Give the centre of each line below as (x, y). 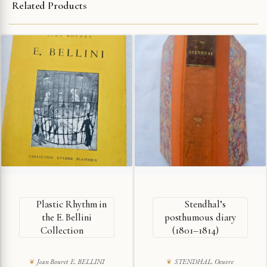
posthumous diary (200, 217)
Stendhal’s (205, 204)
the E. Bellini (67, 217)
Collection (62, 230)
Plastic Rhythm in (72, 204)
